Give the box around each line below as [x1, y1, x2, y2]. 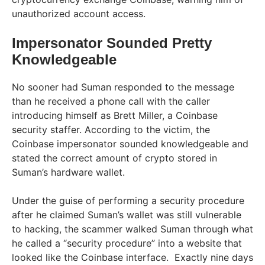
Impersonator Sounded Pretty [12, 34, 212, 51]
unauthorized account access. [12, 7, 146, 20]
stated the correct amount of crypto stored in [12, 151, 217, 164]
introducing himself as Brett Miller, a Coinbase [12, 109, 218, 121]
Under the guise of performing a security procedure [12, 194, 244, 206]
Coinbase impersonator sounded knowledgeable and [12, 137, 248, 150]
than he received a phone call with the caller [12, 95, 210, 107]
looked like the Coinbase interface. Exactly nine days [12, 251, 253, 263]
